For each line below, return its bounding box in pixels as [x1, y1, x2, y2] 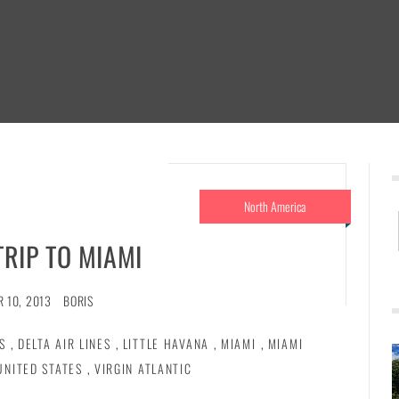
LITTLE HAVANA [122, 333, 210, 353]
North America [244, 196, 306, 216]
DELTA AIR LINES [17, 333, 111, 353]
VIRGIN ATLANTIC [94, 358, 192, 378]
